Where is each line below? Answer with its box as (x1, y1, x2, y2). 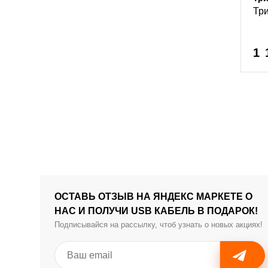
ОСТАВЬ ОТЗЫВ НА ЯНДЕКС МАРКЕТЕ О (54, 191, 253, 202)
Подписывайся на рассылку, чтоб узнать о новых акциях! (54, 220, 263, 229)
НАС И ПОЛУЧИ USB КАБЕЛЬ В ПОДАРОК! (54, 206, 258, 216)
